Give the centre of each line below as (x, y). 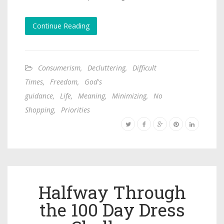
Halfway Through (112, 192)
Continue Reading (61, 25)
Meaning (91, 95)
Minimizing (129, 95)
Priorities (75, 109)
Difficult (144, 67)
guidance (39, 95)
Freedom (64, 81)
